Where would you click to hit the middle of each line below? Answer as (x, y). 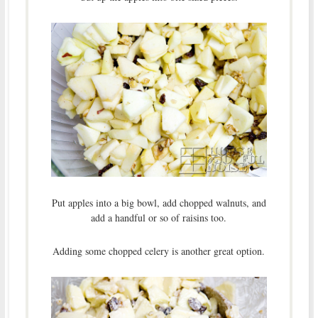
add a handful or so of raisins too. (159, 218)
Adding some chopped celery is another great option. (159, 251)
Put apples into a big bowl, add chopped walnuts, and (159, 203)
